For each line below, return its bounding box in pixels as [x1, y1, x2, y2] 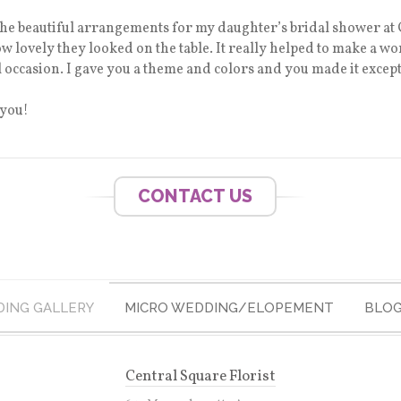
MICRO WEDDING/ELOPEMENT [124, 299, 334, 316]
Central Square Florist [124, 365, 276, 387]
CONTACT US [138, 186, 253, 208]
